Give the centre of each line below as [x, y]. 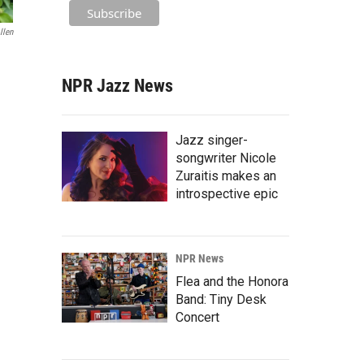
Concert [197, 317]
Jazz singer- [212, 140]
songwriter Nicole [226, 158]
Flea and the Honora [232, 281]
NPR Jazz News [117, 85]
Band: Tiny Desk [221, 299]
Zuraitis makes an [226, 175]
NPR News [199, 258]
